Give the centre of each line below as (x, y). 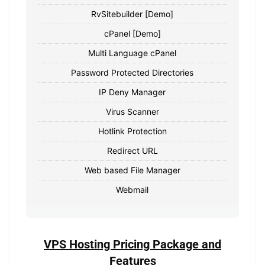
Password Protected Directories (132, 72)
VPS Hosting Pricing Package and (132, 244)
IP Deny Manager (132, 92)
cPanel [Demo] (132, 33)
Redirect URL (132, 150)
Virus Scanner (132, 111)
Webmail (132, 189)
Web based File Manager (132, 170)
